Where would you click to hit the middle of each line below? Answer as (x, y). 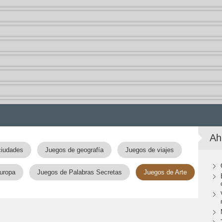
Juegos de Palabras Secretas (80, 172)
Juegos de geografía (74, 150)
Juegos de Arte (165, 172)
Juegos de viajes (150, 150)
